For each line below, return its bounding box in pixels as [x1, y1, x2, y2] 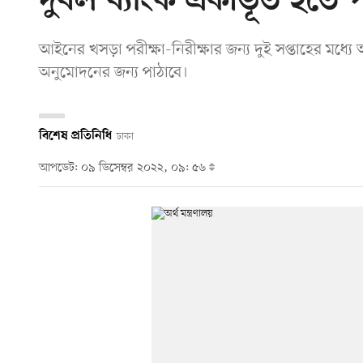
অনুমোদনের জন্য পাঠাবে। [39, 62, 188, 83]
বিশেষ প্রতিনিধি [39, 128, 112, 143]
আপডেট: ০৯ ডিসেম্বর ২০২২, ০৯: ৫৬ [39, 160, 209, 177]
